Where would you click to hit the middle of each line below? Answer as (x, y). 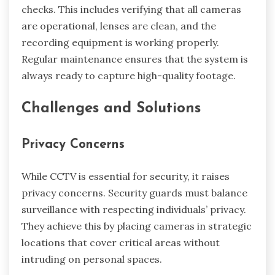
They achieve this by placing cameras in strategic (137, 226)
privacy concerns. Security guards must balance (134, 192)
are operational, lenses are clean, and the (119, 26)
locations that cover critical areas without (121, 242)
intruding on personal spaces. (92, 259)
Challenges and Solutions (111, 109)
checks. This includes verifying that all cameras (131, 10)
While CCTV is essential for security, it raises (126, 176)
